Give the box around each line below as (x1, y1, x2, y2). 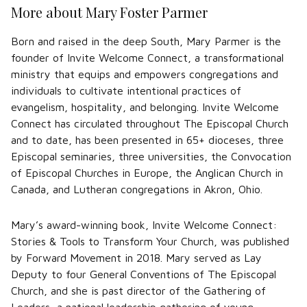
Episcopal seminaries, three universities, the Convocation (11, 150, 291, 162)
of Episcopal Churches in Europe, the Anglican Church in (11, 167, 283, 179)
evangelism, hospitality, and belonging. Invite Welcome (11, 101, 279, 113)
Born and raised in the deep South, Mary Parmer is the (11, 35, 281, 47)
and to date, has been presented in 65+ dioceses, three (11, 134, 284, 146)
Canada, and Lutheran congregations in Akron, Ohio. (11, 183, 262, 195)
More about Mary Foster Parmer (11, 3, 208, 21)
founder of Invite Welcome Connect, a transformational (11, 51, 284, 64)
